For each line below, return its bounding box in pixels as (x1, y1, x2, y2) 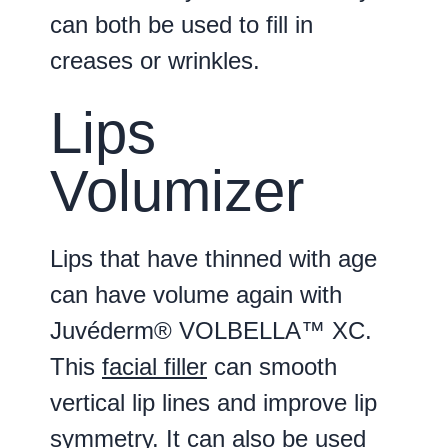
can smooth (207, 352, 337, 380)
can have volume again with (50, 280, 342, 308)
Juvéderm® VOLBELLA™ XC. (50, 316, 372, 344)
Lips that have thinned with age (50, 244, 377, 272)
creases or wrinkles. (50, 47, 260, 75)
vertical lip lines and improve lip (50, 388, 377, 416)
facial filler (102, 352, 207, 380)
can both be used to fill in (50, 11, 313, 39)
